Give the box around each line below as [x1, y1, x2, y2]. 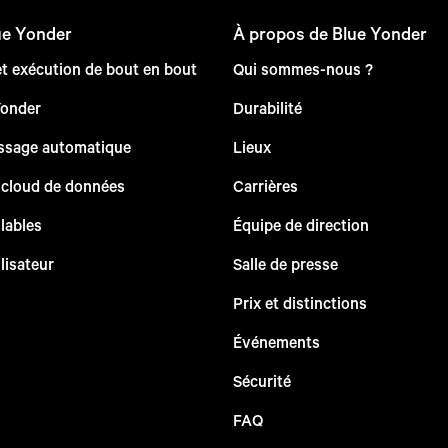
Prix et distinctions [232, 291, 367, 313]
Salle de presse [232, 252, 338, 274]
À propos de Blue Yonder [232, 20, 427, 45]
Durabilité [232, 96, 302, 118]
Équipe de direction [232, 213, 369, 235]
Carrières [232, 174, 298, 196]
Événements [232, 330, 320, 352]
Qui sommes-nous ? [232, 57, 373, 79]
